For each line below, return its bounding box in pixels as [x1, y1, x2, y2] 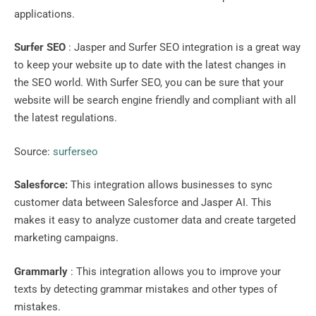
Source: [14, 145, 53, 158]
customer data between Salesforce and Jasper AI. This [14, 196, 272, 209]
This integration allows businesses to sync [71, 178, 272, 192]
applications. [14, 7, 75, 20]
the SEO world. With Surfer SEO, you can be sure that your [14, 76, 284, 90]
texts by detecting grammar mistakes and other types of [14, 282, 277, 296]
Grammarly [14, 265, 71, 278]
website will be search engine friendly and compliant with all [14, 94, 296, 107]
